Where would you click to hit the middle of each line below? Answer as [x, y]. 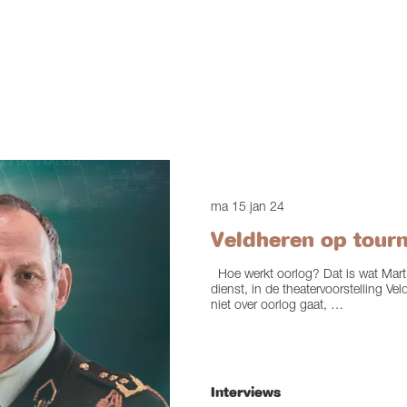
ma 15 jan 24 [247, 208]
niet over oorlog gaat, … [277, 307]
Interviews [245, 392]
